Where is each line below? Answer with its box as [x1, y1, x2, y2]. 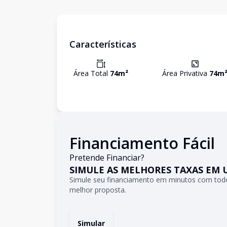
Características [69, 38, 136, 50]
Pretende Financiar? [69, 152, 144, 163]
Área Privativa [162, 68, 209, 78]
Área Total [73, 68, 110, 78]
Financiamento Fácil [69, 133, 215, 154]
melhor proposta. [69, 185, 126, 195]
